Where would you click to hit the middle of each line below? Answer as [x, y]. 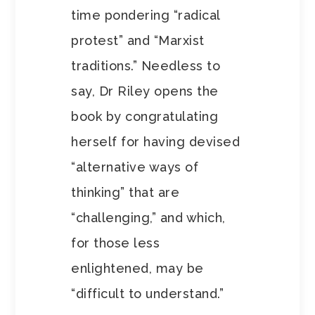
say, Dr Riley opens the [145, 91]
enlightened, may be [137, 269]
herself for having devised [156, 142]
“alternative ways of [135, 167]
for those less [116, 243]
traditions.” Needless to [146, 66]
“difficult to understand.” [152, 294]
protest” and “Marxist [138, 41]
